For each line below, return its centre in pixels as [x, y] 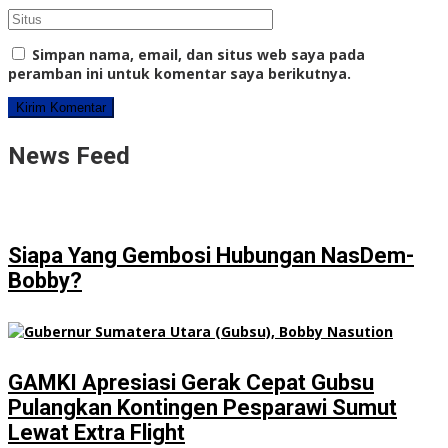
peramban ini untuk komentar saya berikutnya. [179, 74]
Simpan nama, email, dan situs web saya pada [198, 55]
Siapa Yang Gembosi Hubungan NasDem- [211, 255]
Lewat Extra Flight [96, 433]
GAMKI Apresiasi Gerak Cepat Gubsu [191, 383]
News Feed [69, 156]
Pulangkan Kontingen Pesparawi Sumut [202, 408]
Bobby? [45, 280]
